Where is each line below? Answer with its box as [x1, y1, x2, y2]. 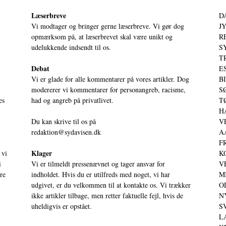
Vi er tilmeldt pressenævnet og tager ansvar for [31, 158, 165, 168]
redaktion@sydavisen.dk [31, 127, 101, 137]
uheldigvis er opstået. [31, 201, 92, 211]
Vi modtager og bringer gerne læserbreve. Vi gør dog [31, 21, 184, 31]
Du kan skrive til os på [31, 116, 96, 126]
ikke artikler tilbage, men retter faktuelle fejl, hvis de [31, 190, 183, 200]
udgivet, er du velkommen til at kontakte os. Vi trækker [31, 180, 191, 190]
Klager [31, 147, 52, 158]
